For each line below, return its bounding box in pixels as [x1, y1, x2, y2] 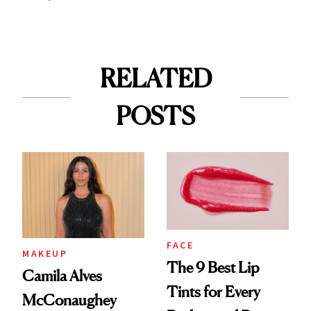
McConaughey [22, 290, 117, 309]
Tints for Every [167, 283, 260, 301]
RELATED [99, 63, 212, 94]
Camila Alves [22, 266, 102, 285]
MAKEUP [22, 246, 67, 260]
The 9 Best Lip [167, 258, 259, 277]
